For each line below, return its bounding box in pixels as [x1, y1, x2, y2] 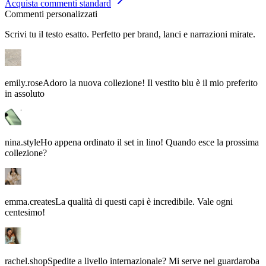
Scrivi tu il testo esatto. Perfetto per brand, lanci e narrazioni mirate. [5, 15, 255, 26]
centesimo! [5, 194, 45, 204]
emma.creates [5, 183, 55, 194]
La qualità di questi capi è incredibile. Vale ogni [55, 183, 233, 194]
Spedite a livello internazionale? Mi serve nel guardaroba [47, 242, 259, 253]
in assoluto [5, 75, 45, 85]
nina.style [5, 123, 40, 134]
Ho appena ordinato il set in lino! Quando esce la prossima [40, 123, 259, 134]
